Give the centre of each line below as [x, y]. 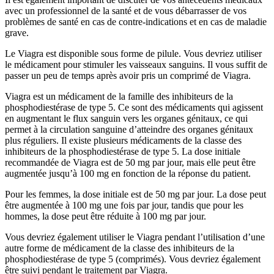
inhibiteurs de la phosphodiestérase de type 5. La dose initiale [123, 152]
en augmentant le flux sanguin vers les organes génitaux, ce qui [126, 119]
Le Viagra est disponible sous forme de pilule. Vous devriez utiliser [133, 54]
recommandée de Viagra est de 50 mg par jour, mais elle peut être [130, 163]
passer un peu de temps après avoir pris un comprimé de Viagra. [128, 76]
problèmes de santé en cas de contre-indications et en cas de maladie [136, 22]
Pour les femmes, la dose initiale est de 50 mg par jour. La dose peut [135, 194]
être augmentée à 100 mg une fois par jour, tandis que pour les [124, 206]
